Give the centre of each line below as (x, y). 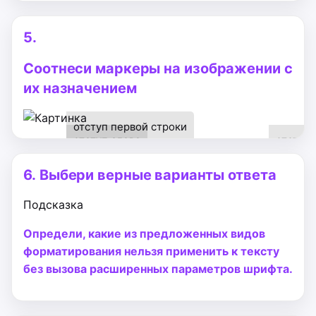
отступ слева (107, 140)
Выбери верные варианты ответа (158, 175)
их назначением (80, 88)
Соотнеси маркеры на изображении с (158, 68)
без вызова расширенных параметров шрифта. (158, 269)
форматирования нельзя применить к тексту (151, 251)
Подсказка (53, 205)
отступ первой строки (130, 126)
